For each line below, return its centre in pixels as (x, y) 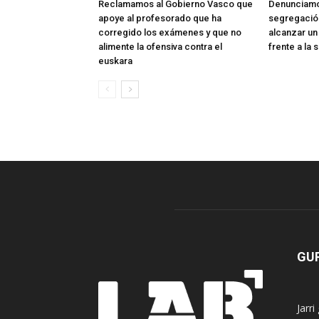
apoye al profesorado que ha (160, 19)
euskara (115, 61)
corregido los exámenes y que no (170, 33)
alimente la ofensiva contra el (160, 47)
